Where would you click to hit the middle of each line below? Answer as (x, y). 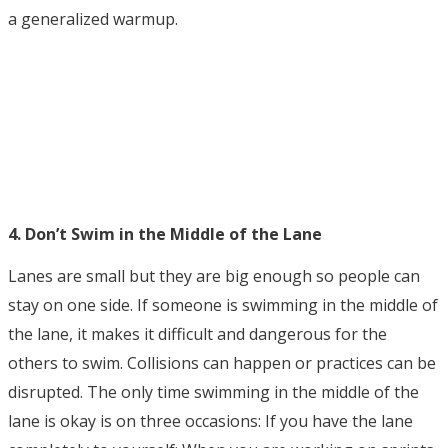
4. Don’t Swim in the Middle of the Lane (167, 234)
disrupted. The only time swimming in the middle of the (213, 392)
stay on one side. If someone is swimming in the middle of (223, 305)
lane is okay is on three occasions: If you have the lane (210, 421)
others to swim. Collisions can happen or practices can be (222, 363)
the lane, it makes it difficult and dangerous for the (197, 334)
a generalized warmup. (95, 19)
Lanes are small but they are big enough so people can (214, 276)
